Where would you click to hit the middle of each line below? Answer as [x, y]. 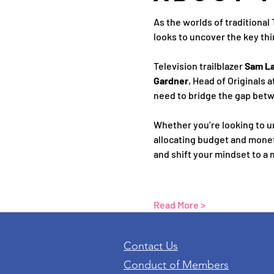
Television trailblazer [199, 66]
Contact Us [151, 246]
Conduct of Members [176, 265]
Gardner [171, 80]
